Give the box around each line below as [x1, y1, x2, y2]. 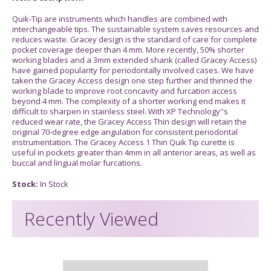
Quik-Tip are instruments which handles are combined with [12, 13, 227, 24]
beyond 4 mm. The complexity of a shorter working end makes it [12, 95, 246, 106]
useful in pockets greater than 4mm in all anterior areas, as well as [12, 146, 256, 158]
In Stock [40, 178, 68, 189]
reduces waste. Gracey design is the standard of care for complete [12, 33, 257, 45]
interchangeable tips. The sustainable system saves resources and [12, 23, 259, 34]
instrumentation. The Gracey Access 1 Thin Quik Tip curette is [12, 136, 235, 148]
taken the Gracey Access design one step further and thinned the [12, 74, 252, 86]
